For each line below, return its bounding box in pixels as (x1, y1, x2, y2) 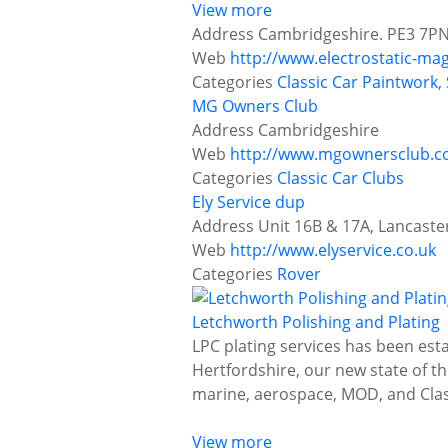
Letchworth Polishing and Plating (192, 311, 440, 334)
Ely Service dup (192, 191, 305, 214)
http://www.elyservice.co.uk (230, 239, 436, 262)
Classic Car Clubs (277, 167, 404, 190)
